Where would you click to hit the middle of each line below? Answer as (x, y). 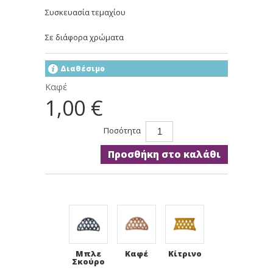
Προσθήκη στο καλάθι (164, 154)
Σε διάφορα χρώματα (84, 37)
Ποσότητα (122, 131)
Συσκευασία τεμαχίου (85, 12)
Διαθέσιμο (83, 68)
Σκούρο (88, 261)
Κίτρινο (185, 253)
